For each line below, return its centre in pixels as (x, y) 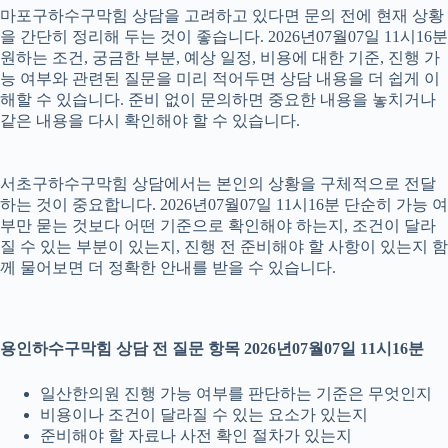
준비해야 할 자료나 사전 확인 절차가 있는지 (196, 436)
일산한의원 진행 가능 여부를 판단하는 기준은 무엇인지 (236, 394)
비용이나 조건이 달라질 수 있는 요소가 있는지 (204, 415)
